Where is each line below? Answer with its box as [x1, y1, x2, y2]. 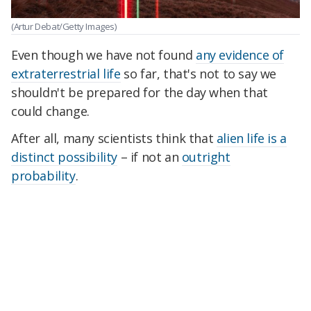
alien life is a [216, 130, 287, 147]
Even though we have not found [11, 46, 196, 63]
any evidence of [196, 46, 285, 63]
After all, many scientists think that [11, 130, 217, 147]
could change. [11, 102, 90, 119]
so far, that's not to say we [120, 65, 277, 82]
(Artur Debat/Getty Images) [11, 20, 117, 33]
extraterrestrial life [11, 65, 121, 82]
